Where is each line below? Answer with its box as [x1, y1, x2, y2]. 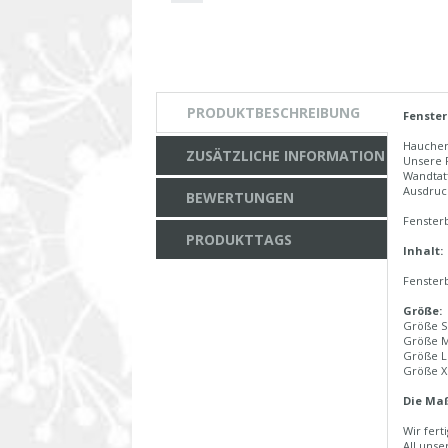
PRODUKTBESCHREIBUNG [187, 103, 360, 123]
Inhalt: [403, 243, 443, 259]
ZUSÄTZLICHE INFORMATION [186, 146, 385, 166]
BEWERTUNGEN [186, 188, 294, 208]
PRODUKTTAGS [186, 230, 292, 250]
